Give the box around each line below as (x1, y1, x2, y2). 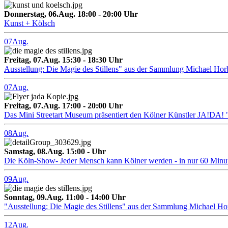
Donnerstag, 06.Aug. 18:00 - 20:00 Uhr (4, 10, 138, 19)
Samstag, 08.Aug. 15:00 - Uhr (4, 147, 106, 156)
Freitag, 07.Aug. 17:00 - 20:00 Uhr (4, 101, 123, 110)
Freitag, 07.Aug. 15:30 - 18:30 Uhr (4, 55, 123, 65)
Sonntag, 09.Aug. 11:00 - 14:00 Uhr (4, 193, 126, 202)
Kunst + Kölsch (4, 19, 55, 28)
